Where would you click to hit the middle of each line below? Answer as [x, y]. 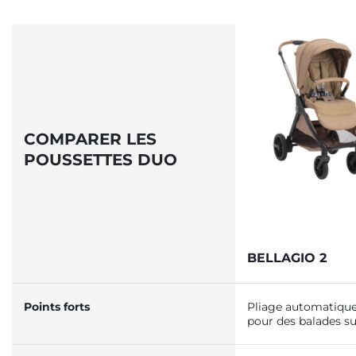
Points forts [57, 307]
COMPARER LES [90, 139]
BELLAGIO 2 [287, 258]
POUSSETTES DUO [101, 160]
